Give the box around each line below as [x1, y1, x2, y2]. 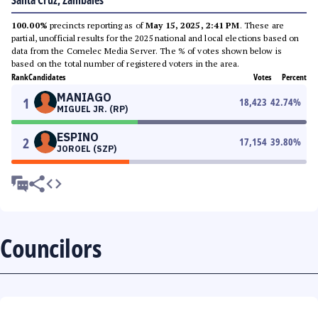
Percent [282, 71, 307, 83]
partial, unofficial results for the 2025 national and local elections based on [11, 33, 300, 43]
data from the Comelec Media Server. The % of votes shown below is [11, 45, 282, 56]
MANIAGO [57, 90, 111, 104]
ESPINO [57, 130, 99, 144]
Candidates [28, 71, 65, 83]
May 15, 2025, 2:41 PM [146, 20, 240, 31]
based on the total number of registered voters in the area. [11, 58, 240, 69]
